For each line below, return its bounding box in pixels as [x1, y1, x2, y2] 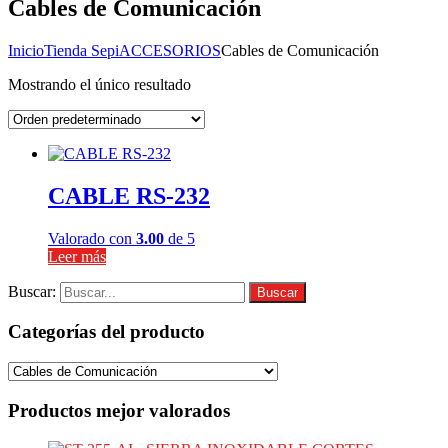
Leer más [48, 247, 106, 265]
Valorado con [48, 229, 136, 247]
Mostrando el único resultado [8, 75, 191, 93]
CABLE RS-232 [48, 182, 210, 209]
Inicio [8, 41, 44, 59]
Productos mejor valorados [8, 399, 230, 421]
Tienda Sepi [44, 41, 119, 59]
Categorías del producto [8, 321, 205, 343]
